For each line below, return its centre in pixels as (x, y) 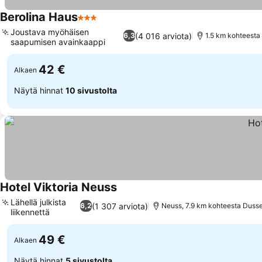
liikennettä (30, 212)
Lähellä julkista (38, 202)
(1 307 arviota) (120, 206)
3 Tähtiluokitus (110, 23)
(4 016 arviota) (164, 36)
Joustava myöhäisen (50, 32)
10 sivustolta (91, 90)
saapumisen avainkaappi (58, 42)
